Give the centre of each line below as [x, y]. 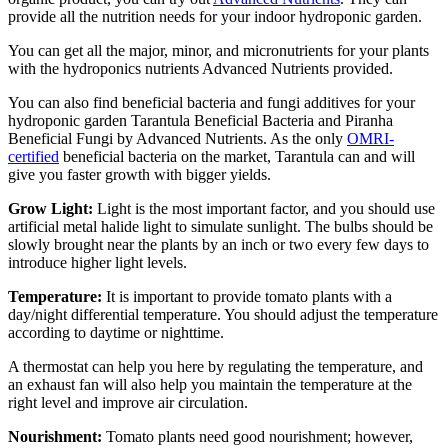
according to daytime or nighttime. [116, 333]
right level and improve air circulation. [128, 403]
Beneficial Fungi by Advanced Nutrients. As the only [177, 139]
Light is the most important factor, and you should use [266, 209]
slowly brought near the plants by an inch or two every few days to [218, 245]
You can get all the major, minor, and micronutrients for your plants [218, 51]
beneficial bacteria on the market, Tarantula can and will [237, 157]
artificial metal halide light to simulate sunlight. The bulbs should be [220, 227]
